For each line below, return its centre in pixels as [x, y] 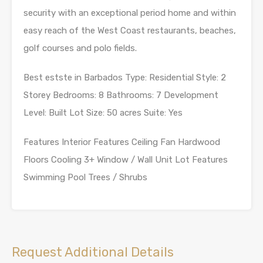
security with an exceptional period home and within [130, 13]
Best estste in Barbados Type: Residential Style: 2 [125, 77]
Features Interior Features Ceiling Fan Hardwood [122, 142]
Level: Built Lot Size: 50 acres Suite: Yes [103, 113]
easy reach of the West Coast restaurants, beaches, [130, 31]
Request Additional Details [93, 252]
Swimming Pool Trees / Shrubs [85, 177]
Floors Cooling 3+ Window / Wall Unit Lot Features [126, 160]
